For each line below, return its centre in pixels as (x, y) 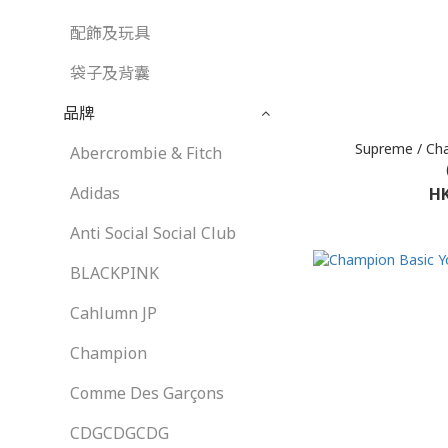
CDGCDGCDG (119, 433)
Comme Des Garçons (147, 393)
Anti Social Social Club (153, 233)
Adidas (95, 193)
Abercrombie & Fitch (146, 153)
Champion (108, 353)
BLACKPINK (114, 273)
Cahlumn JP (113, 313)
